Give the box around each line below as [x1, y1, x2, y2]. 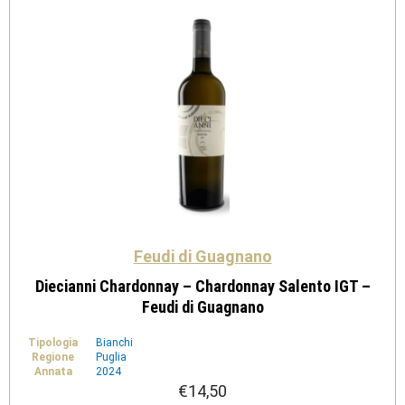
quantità [54, 13, 102, 27]
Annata [33, 365, 72, 378]
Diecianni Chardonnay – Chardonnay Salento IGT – [34, 277, 371, 296]
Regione [32, 351, 74, 363]
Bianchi [96, 336, 133, 349]
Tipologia [28, 336, 78, 349]
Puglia [96, 351, 127, 363]
